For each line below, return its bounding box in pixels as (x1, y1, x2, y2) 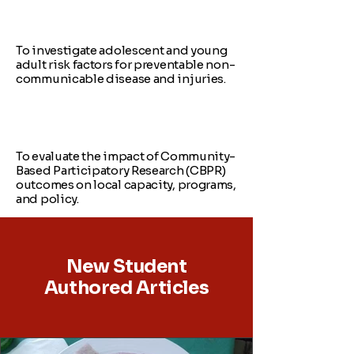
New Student (66, 255, 187, 278)
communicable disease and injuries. (16, 71, 228, 86)
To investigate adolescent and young (16, 43, 228, 58)
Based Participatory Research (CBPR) (16, 163, 226, 178)
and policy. (16, 191, 79, 206)
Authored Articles (43, 277, 209, 299)
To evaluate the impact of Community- (16, 149, 236, 164)
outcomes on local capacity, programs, (16, 177, 236, 192)
